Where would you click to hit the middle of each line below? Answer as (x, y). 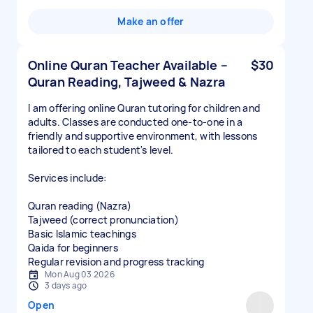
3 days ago (66, 285)
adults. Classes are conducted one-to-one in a (136, 122)
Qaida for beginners (73, 248)
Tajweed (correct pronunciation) (103, 220)
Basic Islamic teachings (82, 234)
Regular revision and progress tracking (116, 262)
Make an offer (151, 21)
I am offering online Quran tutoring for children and (144, 108)
